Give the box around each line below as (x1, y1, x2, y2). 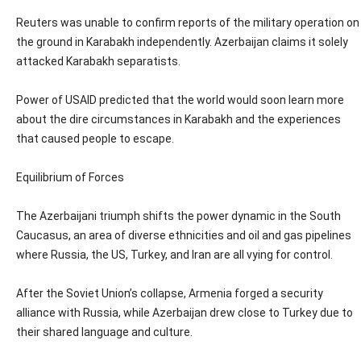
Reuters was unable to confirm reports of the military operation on (16, 16, 359, 30)
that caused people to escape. (16, 132, 174, 146)
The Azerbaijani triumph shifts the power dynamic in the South (16, 210, 341, 223)
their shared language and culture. (16, 326, 193, 339)
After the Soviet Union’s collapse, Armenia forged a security (16, 287, 323, 301)
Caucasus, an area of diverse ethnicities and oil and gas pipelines (16, 229, 351, 243)
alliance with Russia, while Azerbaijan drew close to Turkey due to (16, 306, 353, 320)
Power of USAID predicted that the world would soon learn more (16, 93, 344, 107)
